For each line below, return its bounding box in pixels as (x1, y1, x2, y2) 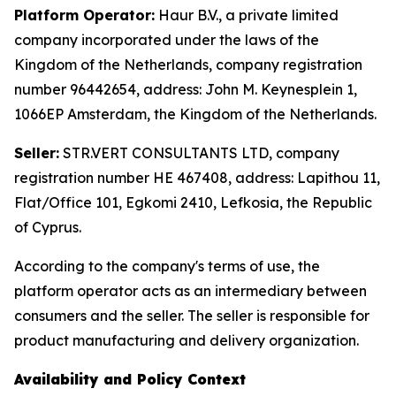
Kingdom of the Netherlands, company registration (14, 56, 362, 73)
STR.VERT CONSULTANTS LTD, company (59, 144, 339, 162)
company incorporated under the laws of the (14, 31, 319, 49)
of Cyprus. (14, 218, 81, 236)
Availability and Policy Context (14, 370, 246, 388)
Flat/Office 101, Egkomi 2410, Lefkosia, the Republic (14, 194, 372, 211)
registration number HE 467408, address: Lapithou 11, (14, 169, 380, 187)
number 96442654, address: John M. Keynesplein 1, (14, 80, 357, 98)
